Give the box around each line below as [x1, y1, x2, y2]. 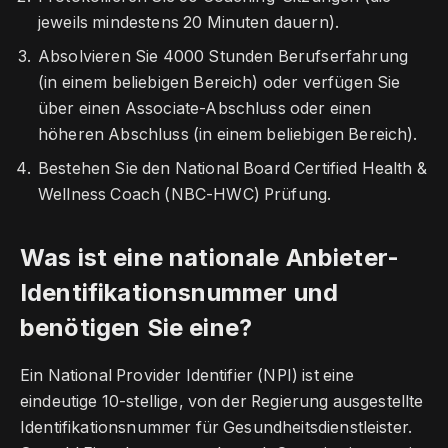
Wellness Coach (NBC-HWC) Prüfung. [38, 185, 332, 205]
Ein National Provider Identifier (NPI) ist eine [20, 366, 355, 386]
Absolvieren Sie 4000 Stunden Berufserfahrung [38, 47, 409, 67]
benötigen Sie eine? [20, 313, 253, 343]
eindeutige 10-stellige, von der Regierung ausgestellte [20, 392, 424, 412]
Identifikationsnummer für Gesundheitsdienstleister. [20, 418, 413, 438]
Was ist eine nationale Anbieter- [20, 243, 400, 273]
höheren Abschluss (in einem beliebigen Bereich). [38, 125, 418, 145]
